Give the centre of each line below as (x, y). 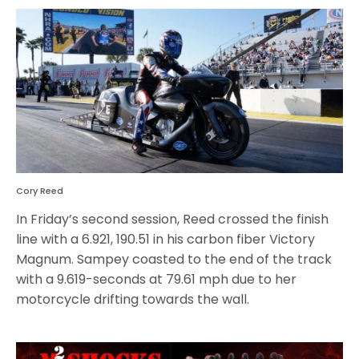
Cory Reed (40, 191)
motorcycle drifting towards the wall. (133, 300)
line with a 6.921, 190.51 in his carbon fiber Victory (166, 240)
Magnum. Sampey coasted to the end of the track (174, 260)
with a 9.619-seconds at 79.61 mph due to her (157, 280)
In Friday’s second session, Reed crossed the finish (173, 220)
